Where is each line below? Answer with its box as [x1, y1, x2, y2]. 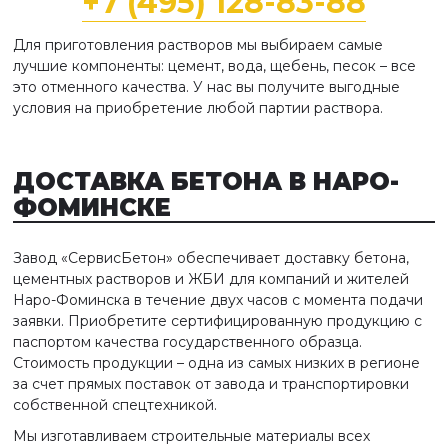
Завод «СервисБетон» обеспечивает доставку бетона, [13, 249, 409, 267]
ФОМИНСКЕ [13, 193, 171, 222]
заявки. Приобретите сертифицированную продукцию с [13, 312, 422, 330]
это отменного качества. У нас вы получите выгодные [13, 78, 400, 96]
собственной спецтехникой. [13, 396, 217, 414]
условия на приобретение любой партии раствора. [13, 99, 383, 117]
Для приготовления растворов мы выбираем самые [13, 36, 383, 54]
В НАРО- [282, 167, 399, 196]
